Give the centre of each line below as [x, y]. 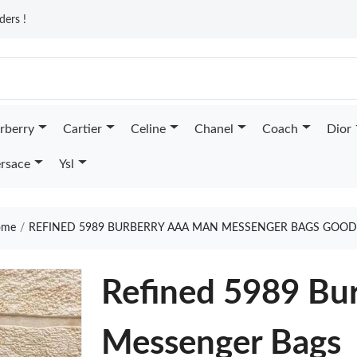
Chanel [214, 129]
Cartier [82, 129]
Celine [148, 129]
